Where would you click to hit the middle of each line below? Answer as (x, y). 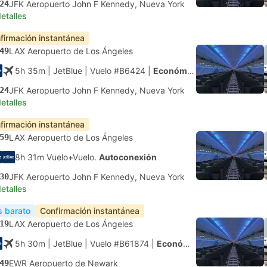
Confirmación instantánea (90, 211)
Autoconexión (128, 157)
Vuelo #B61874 (119, 243)
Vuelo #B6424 (118, 71)
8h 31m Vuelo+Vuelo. (57, 157)
